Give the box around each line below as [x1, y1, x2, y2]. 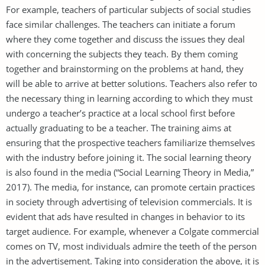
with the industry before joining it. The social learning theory [6, 151, 251, 163]
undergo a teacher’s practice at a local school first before [6, 106, 235, 119]
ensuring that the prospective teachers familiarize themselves [6, 136, 255, 148]
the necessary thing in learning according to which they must [6, 92, 253, 104]
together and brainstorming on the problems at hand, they [6, 62, 244, 75]
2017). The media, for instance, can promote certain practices [6, 180, 255, 193]
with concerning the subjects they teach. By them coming [6, 47, 238, 60]
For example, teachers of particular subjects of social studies [6, 3, 251, 15]
